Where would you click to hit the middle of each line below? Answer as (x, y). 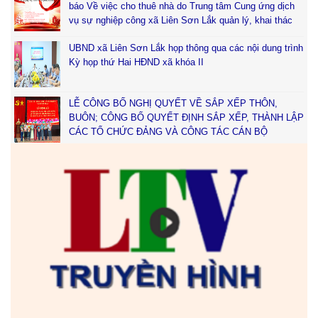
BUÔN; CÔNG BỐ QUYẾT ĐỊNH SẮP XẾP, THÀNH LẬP (186, 118)
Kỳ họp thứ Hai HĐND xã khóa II (136, 62)
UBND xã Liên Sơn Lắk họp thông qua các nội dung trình (186, 48)
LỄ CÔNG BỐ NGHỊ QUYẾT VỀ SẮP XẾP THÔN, (173, 104)
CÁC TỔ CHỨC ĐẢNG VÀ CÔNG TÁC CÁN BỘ (168, 132)
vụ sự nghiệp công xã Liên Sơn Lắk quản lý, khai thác (181, 21)
